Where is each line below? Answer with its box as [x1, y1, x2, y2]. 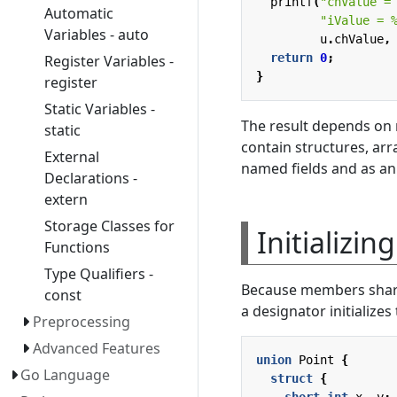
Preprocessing [32, 312, 130, 331]
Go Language [20, 365, 111, 385]
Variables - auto [43, 25, 149, 44]
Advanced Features [32, 339, 160, 358]
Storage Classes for [43, 216, 175, 236]
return [270, 50, 313, 65]
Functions [43, 237, 110, 257]
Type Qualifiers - [43, 264, 153, 284]
